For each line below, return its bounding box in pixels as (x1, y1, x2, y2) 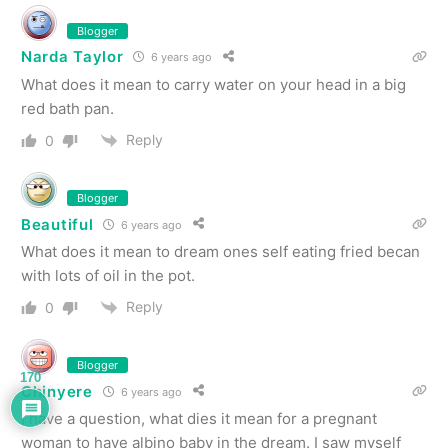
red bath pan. (21, 98, 114, 118)
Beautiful (21, 214, 94, 234)
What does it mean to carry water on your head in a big (21, 74, 406, 94)
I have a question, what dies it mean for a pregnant (21, 409, 377, 429)
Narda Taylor (21, 47, 124, 67)
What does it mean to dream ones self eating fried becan (21, 242, 420, 262)
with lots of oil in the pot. (21, 266, 195, 286)
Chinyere (21, 381, 93, 401)
